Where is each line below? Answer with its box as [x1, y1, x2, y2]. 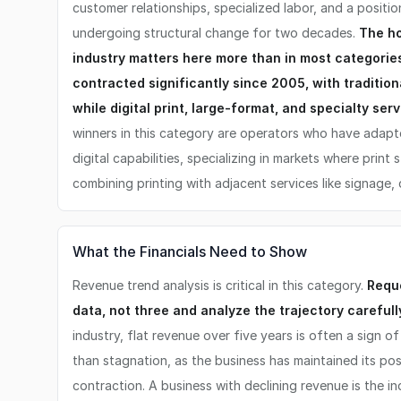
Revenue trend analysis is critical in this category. [73, 277, 367, 293]
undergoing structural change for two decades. [73, 25, 359, 40]
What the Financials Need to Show [73, 243, 307, 260]
